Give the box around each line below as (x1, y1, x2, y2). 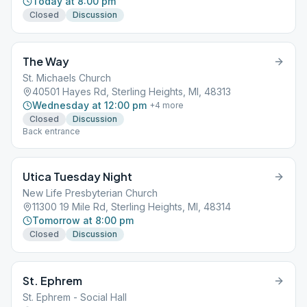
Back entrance (23, 126, 80, 136)
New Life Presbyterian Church (23, 187, 158, 199)
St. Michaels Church (23, 72, 111, 84)
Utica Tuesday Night (23, 169, 132, 184)
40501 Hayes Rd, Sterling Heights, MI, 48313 (32, 86, 231, 97)
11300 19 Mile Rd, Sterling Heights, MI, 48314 (32, 201, 231, 212)
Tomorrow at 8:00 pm (32, 214, 134, 226)
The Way (23, 54, 69, 69)
